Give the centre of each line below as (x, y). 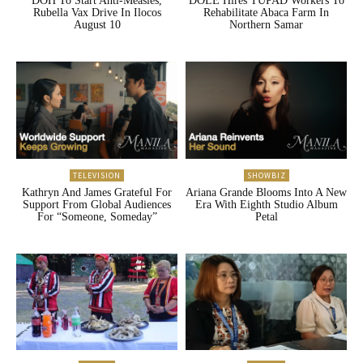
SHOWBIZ (266, 175)
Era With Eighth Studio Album (266, 204)
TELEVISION (97, 175)
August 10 (97, 25)
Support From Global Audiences (97, 204)
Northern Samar (266, 25)
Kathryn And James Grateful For (97, 192)
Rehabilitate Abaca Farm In (266, 13)
